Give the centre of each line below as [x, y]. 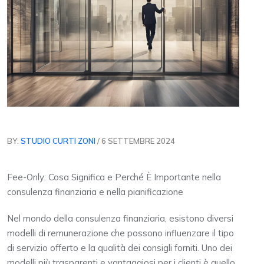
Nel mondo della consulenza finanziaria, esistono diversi [120, 218]
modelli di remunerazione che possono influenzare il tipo [121, 233]
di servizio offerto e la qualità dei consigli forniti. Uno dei [120, 247]
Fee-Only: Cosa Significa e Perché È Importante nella [114, 177]
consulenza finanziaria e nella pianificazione [95, 192]
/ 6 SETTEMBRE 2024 [135, 141]
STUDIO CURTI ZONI [58, 141]
